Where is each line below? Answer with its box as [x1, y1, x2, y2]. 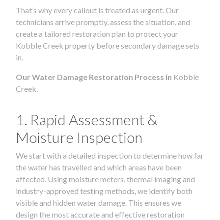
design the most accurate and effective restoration [16, 209, 185, 219]
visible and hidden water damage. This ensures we [16, 197, 181, 207]
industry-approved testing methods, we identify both [16, 186, 192, 195]
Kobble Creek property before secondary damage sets [16, 40, 199, 50]
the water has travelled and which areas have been [16, 162, 182, 172]
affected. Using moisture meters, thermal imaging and [16, 174, 195, 184]
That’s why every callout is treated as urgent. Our [16, 5, 179, 15]
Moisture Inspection [16, 128, 142, 146]
